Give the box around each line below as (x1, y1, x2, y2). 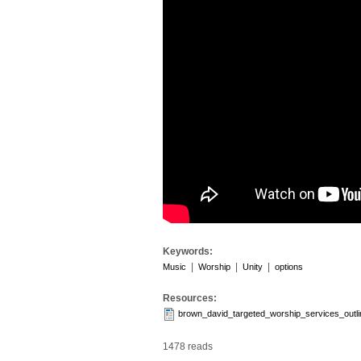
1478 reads (163, 341, 213, 352)
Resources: (163, 293, 219, 304)
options (275, 262, 303, 272)
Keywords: (163, 246, 215, 257)
